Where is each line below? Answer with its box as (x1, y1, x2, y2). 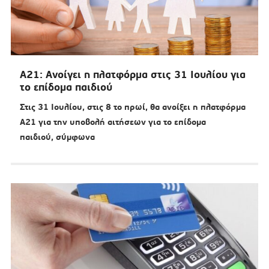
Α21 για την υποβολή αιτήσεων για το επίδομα (19, 116, 206, 128)
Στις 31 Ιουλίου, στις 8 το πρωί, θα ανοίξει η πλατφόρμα (19, 101, 246, 113)
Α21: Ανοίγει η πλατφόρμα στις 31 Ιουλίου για (19, 68, 246, 82)
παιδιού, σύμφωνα (19, 131, 95, 143)
